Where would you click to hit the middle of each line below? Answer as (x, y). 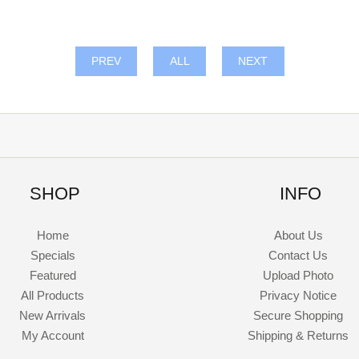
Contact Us (298, 256)
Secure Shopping (298, 316)
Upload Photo (298, 276)
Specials (52, 256)
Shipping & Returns (298, 336)
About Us (298, 236)
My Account (52, 336)
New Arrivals (53, 316)
